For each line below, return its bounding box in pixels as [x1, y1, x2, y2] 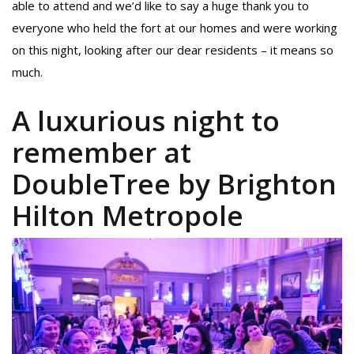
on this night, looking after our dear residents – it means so [12, 42, 333, 58]
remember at [12, 134, 191, 171]
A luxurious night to [12, 102, 280, 140]
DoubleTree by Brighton [12, 165, 337, 203]
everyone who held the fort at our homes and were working [12, 20, 337, 36]
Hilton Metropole [12, 197, 243, 235]
